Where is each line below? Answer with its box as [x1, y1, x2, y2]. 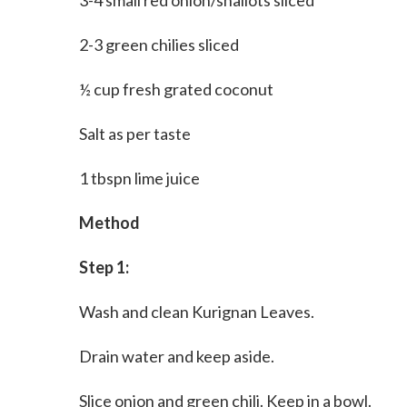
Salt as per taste [79, 124, 191, 144]
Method [79, 213, 140, 233]
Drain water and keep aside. [79, 346, 274, 366]
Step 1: [79, 257, 129, 277]
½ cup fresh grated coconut [79, 79, 273, 99]
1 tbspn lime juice [79, 168, 200, 188]
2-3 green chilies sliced [79, 35, 239, 55]
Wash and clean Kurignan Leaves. [79, 302, 317, 322]
